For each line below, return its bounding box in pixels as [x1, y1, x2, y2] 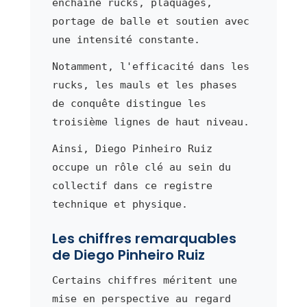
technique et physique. [51, 197, 188, 210]
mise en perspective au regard [51, 292, 231, 305]
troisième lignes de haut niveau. [51, 115, 249, 128]
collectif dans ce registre [51, 179, 212, 192]
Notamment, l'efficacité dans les [51, 60, 249, 73]
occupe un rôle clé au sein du [51, 160, 231, 173]
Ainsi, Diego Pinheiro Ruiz [51, 142, 212, 155]
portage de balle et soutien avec [51, 14, 249, 27]
